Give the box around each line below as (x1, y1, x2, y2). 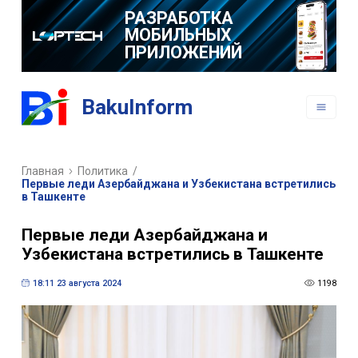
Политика (78, 165, 129, 178)
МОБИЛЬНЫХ (124, 25, 232, 46)
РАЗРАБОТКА (124, 7, 233, 28)
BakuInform (82, 95, 193, 120)
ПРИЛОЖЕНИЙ (124, 42, 242, 62)
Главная (21, 165, 64, 178)
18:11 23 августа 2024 (32, 277, 121, 288)
